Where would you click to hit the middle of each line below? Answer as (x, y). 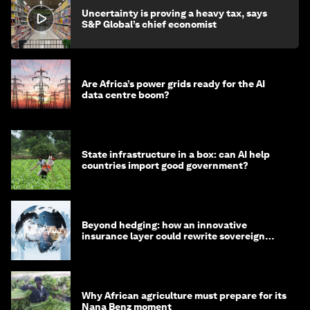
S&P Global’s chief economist (149, 24)
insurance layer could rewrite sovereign (173, 236)
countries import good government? (165, 165)
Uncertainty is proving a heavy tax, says (174, 13)
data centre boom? (126, 94)
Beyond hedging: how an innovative (164, 225)
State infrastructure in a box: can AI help (176, 154)
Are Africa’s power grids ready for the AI (173, 83)
